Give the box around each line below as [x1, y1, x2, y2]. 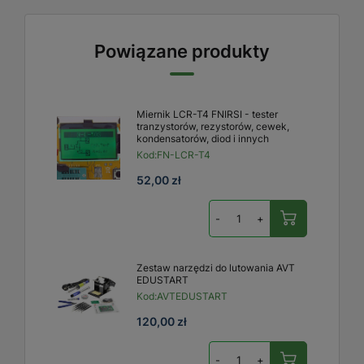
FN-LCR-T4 [157, 148, 210, 161]
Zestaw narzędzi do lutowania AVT [136, 261, 295, 274]
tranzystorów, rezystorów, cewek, [136, 119, 289, 132]
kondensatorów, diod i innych [136, 132, 269, 145]
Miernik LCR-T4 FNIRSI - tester [136, 107, 278, 120]
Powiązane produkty [94, 40, 270, 62]
